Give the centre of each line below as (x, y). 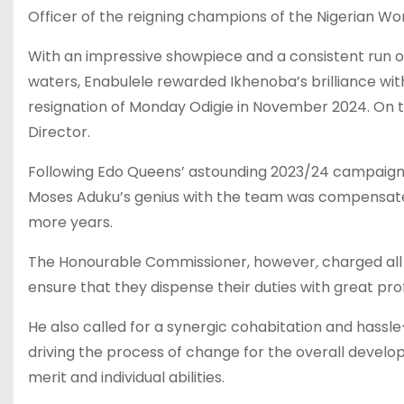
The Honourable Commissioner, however (172, 262)
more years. (70, 222)
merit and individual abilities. (126, 377)
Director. (59, 132)
